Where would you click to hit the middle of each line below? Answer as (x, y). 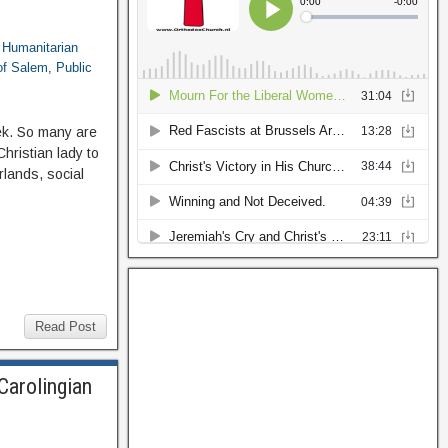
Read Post (65, 326)
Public (74, 67)
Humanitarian (40, 47)
